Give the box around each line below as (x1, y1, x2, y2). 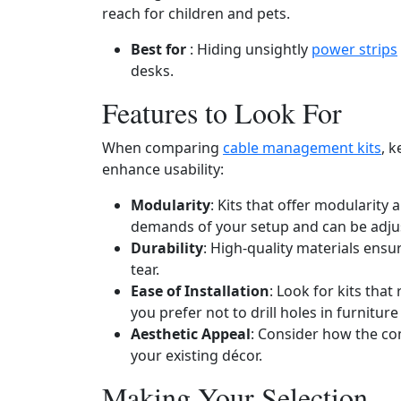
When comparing (102, 138, 223, 158)
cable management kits (223, 138, 381, 158)
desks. (131, 61, 174, 81)
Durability (131, 238, 203, 258)
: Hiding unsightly (186, 39, 311, 59)
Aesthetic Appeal (131, 324, 251, 344)
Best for (131, 39, 186, 59)
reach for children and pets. (102, 4, 290, 23)
